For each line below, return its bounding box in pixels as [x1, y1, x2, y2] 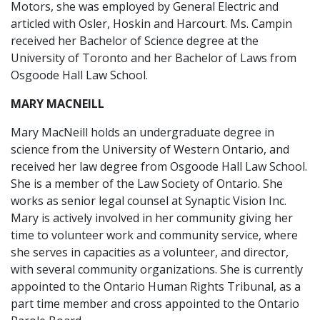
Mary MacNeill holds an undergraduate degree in [11, 124, 274, 140]
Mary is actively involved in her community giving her [11, 210, 293, 226]
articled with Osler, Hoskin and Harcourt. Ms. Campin [11, 16, 292, 31]
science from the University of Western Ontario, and [11, 141, 289, 157]
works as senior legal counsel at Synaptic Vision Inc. [11, 193, 286, 209]
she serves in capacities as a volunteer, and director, [11, 244, 289, 260]
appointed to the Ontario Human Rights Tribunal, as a [11, 279, 301, 294]
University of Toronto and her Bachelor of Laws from [11, 50, 296, 66]
